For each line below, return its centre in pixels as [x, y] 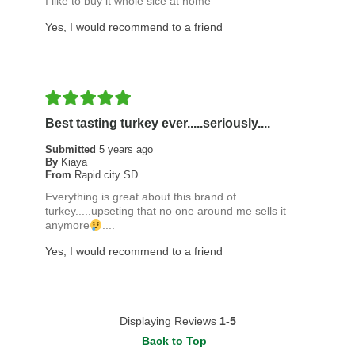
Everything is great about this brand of [140, 197]
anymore [67, 225]
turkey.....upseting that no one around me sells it [165, 211]
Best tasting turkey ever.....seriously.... [157, 124]
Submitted [72, 150]
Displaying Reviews [169, 321]
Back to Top [174, 341]
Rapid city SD [106, 175]
